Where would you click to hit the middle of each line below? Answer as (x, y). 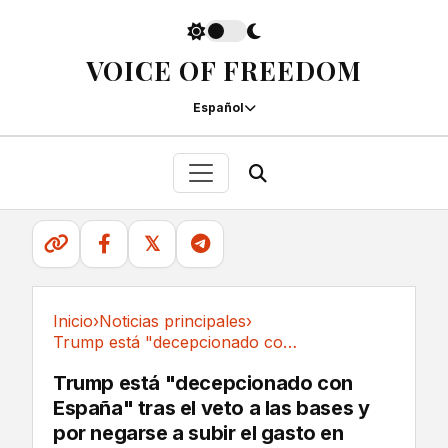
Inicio (73, 321)
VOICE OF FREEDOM (224, 70)
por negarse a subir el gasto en (198, 433)
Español (218, 107)
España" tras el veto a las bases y (211, 408)
